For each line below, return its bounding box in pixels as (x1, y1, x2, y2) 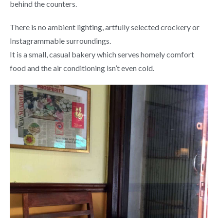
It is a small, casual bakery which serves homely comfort (10, 49, 194, 59)
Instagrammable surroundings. (10, 36, 111, 45)
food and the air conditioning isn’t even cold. (10, 63, 154, 73)
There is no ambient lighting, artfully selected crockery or (10, 22, 200, 32)
